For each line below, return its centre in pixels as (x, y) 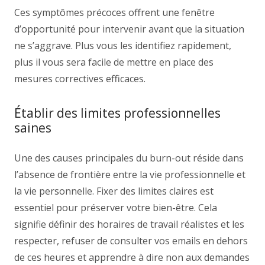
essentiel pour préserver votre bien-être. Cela (116, 208)
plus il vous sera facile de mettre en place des (114, 62)
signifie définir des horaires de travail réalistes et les (129, 224)
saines (33, 128)
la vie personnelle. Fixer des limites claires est (114, 191)
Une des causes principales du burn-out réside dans (129, 158)
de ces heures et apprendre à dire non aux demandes (132, 257)
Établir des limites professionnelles (117, 113)
